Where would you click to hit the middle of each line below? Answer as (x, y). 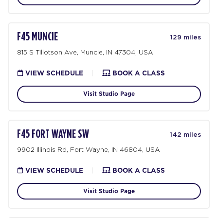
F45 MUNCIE (38, 37)
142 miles (185, 135)
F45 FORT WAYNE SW (53, 135)
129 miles (185, 37)
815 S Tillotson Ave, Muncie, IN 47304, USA (85, 52)
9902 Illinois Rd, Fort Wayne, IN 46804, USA (89, 149)
